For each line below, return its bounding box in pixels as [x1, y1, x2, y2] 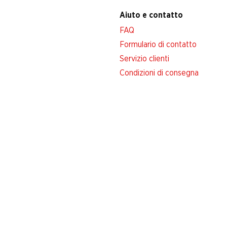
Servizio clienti [120, 55, 169, 63]
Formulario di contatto [120, 41, 197, 49]
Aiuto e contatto [120, 11, 183, 19]
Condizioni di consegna [120, 69, 199, 77]
